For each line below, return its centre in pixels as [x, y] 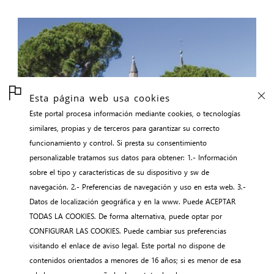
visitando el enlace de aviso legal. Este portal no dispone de [127, 245]
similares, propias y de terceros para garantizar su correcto [124, 128]
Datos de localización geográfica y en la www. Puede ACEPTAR [132, 201]
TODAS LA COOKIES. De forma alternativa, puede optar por [126, 216]
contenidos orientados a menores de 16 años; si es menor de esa [70, 260]
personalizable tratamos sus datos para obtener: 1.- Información [133, 157]
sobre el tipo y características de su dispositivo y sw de [119, 172]
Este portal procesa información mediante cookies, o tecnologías [135, 113]
